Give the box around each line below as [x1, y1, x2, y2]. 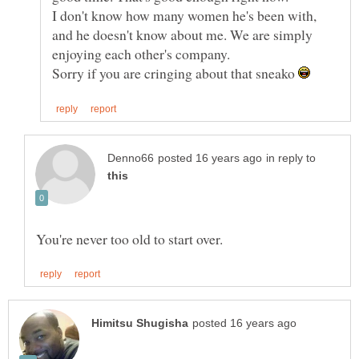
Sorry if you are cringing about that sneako [52, 63, 298, 83]
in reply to [266, 151, 316, 164]
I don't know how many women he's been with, [52, 6, 317, 26]
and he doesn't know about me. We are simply [52, 25, 313, 45]
